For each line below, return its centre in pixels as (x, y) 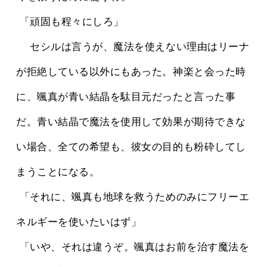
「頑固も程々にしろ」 (72, 22)
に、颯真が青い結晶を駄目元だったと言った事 (126, 97)
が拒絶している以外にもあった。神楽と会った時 (131, 72)
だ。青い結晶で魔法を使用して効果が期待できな (131, 122)
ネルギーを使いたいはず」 (79, 222)
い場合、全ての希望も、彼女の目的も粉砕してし (131, 147)
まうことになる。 (58, 172)
